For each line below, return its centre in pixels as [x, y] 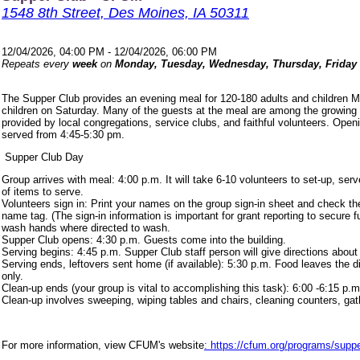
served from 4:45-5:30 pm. [63, 134]
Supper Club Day [43, 157]
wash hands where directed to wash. [86, 227]
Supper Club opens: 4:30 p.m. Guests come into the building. [144, 239]
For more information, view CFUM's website [103, 345]
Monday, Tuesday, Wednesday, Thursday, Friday [236, 63]
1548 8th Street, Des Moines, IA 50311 [125, 13]
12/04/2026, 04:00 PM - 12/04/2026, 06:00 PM [109, 51]
